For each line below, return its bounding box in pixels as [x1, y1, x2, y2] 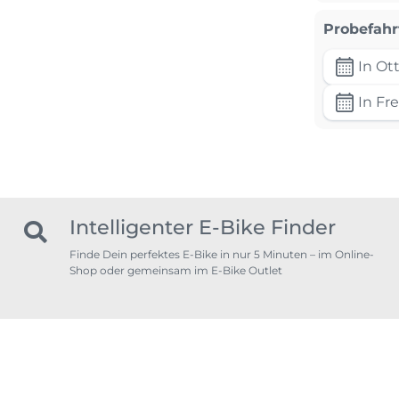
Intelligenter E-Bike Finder [69, 214, 336, 240]
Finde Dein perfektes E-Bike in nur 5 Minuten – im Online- [69, 247, 374, 261]
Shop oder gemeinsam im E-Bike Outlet [69, 263, 282, 277]
